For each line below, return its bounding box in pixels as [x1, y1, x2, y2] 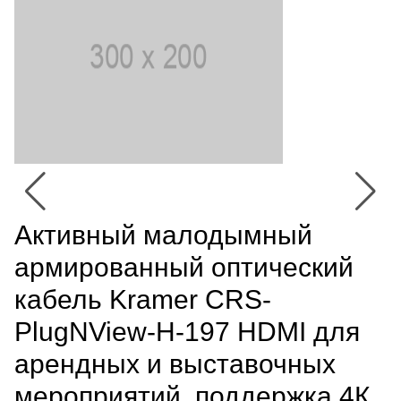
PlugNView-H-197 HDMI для [14, 316, 360, 346]
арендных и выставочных [14, 348, 336, 379]
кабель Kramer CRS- [14, 284, 271, 314]
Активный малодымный [14, 219, 312, 250]
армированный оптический [14, 252, 354, 282]
